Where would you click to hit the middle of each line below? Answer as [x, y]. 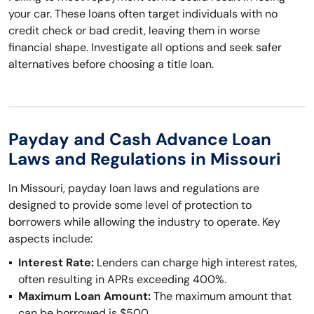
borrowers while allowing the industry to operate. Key [144, 222]
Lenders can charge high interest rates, [196, 262]
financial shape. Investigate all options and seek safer [145, 47]
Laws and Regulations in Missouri [145, 159]
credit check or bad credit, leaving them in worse [134, 30]
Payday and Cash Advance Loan [140, 139]
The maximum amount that [221, 296]
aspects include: [50, 239]
